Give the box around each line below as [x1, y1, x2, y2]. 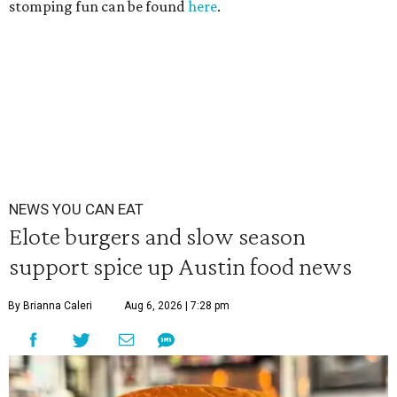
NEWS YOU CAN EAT [9, 200, 144, 218]
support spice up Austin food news [9, 252, 352, 280]
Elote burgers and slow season [9, 222, 306, 250]
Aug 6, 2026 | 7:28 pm [124, 300, 230, 312]
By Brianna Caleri [8, 300, 92, 312]
